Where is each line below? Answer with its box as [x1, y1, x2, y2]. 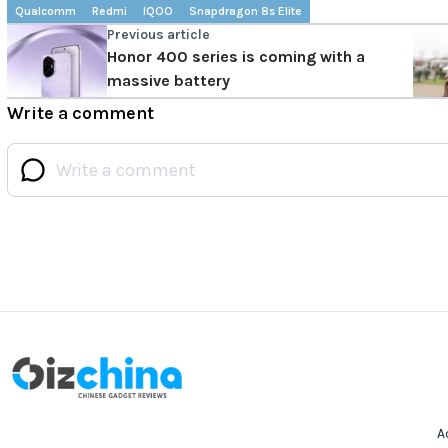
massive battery [107, 71, 230, 91]
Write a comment [7, 102, 154, 125]
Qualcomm [15, 4, 76, 19]
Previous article [107, 26, 210, 44]
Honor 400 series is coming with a [107, 47, 365, 67]
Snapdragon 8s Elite [189, 4, 302, 19]
